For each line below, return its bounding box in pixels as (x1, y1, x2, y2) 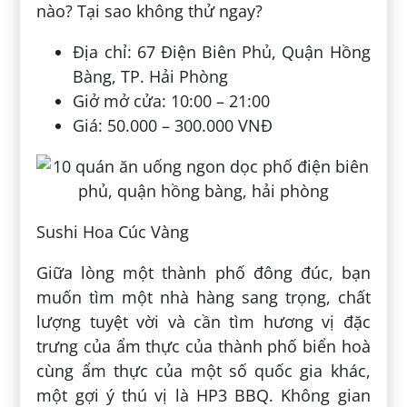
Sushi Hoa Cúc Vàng (36, 220, 190, 243)
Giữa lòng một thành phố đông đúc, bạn (36, 261, 371, 283)
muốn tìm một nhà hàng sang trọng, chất (36, 285, 371, 308)
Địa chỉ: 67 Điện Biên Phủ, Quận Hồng (73, 40, 371, 63)
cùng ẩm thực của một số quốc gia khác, (36, 359, 371, 382)
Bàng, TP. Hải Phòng (73, 65, 229, 87)
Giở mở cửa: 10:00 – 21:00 (73, 89, 275, 112)
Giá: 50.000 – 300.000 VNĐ (73, 114, 278, 136)
